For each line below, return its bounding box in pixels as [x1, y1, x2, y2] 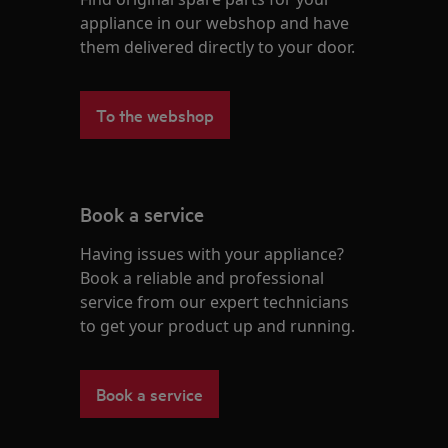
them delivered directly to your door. [80, 36, 356, 58]
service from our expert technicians [80, 291, 350, 313]
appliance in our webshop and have [80, 12, 350, 34]
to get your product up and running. [80, 315, 356, 337]
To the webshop [96, 103, 215, 126]
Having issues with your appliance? [80, 243, 345, 265]
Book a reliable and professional [80, 267, 325, 289]
